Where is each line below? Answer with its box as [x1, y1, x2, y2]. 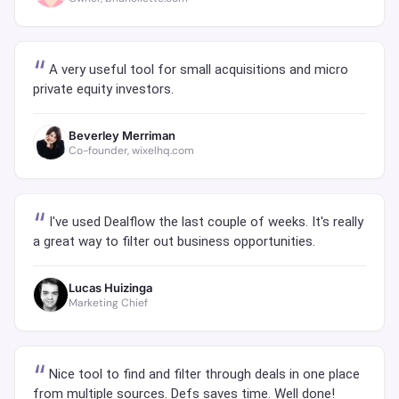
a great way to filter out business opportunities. [33, 233, 315, 250]
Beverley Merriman [69, 127, 175, 142]
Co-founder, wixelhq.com [69, 142, 194, 158]
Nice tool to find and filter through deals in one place [49, 366, 360, 383]
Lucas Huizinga [69, 280, 152, 295]
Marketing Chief [69, 295, 148, 310]
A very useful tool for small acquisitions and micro [49, 61, 348, 78]
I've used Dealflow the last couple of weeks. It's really [49, 214, 363, 231]
